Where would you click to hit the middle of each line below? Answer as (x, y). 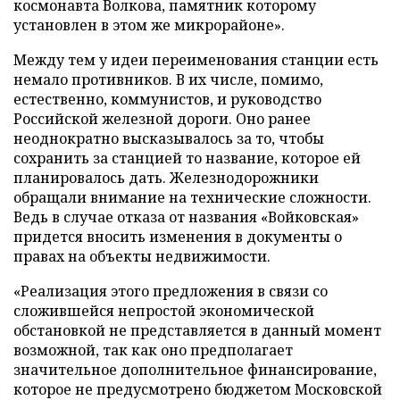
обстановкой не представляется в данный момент (197, 330)
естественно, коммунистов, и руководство (167, 99)
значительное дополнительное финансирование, (195, 370)
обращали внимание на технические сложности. (192, 197)
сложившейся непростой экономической (164, 311)
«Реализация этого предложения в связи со (171, 291)
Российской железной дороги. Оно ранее (162, 119)
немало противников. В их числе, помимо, (168, 79)
